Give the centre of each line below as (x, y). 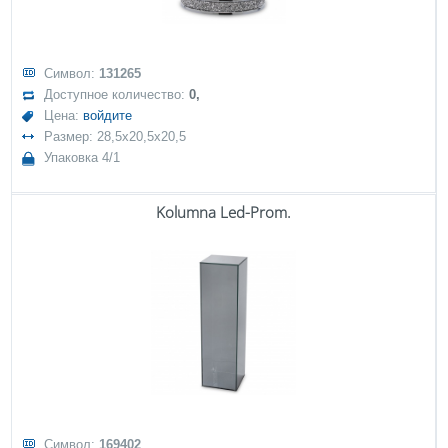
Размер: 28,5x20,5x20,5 (115, 136)
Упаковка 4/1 (82, 157)
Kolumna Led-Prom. (223, 212)
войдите (108, 115)
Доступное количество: (117, 94)
